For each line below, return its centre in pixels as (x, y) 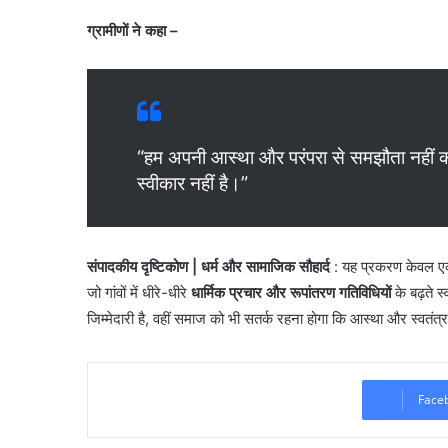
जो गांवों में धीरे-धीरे (139, 292)
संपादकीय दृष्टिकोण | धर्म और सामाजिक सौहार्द (208, 266)
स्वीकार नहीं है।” (192, 184)
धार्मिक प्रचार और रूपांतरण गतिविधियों (291, 292)
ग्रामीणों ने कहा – (132, 31)
